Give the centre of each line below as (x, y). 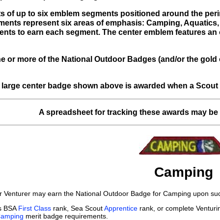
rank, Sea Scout (78, 208)
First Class (35, 208)
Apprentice (121, 208)
